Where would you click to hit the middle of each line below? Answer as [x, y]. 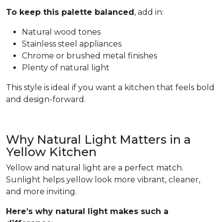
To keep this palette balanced [70, 12]
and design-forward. [46, 99]
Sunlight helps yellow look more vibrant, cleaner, [103, 179]
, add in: [149, 12]
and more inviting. [41, 191]
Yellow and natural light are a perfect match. [95, 167]
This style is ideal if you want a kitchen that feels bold [110, 87]
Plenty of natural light [66, 67]
